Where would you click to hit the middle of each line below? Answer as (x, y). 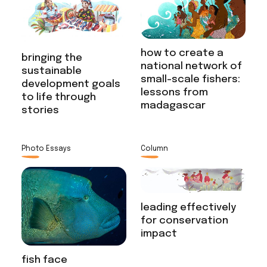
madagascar (173, 106)
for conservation (184, 221)
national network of (191, 67)
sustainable (51, 71)
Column (154, 149)
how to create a (182, 54)
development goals (71, 84)
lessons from (174, 93)
